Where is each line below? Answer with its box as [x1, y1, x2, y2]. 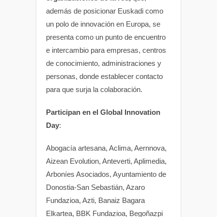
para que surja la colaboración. [46, 85, 142, 93]
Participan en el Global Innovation [46, 108, 160, 116]
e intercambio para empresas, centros [46, 46, 166, 54]
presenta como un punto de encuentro [46, 32, 166, 41]
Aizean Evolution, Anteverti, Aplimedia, [46, 156, 167, 165]
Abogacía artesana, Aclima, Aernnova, [46, 143, 167, 152]
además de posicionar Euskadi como [46, 6, 163, 15]
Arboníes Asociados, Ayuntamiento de [46, 170, 166, 178]
